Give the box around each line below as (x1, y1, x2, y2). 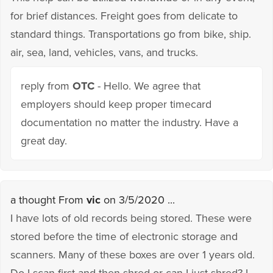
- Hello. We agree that (94, 79, 200, 93)
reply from (21, 79, 73, 93)
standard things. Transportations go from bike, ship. (10, 27, 251, 41)
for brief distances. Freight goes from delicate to (10, 9, 238, 23)
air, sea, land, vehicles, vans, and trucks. (10, 45, 198, 59)
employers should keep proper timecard (21, 97, 211, 111)
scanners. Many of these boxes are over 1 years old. (10, 247, 255, 261)
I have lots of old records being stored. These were (10, 211, 252, 225)
